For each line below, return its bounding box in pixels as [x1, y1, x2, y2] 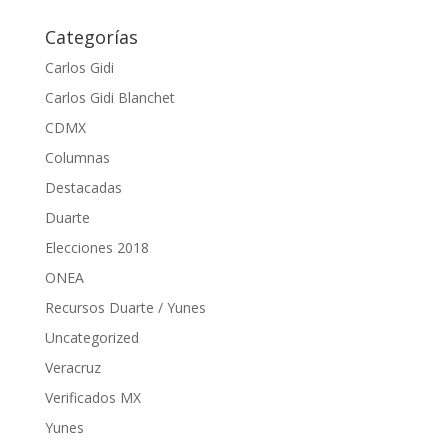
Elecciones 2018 [44, 237, 149, 257]
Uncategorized [44, 327, 139, 347]
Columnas [44, 147, 110, 167]
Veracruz [44, 357, 101, 377]
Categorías [44, 24, 138, 49]
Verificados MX [44, 387, 141, 407]
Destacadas [44, 177, 122, 197]
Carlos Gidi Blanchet [44, 87, 175, 107]
